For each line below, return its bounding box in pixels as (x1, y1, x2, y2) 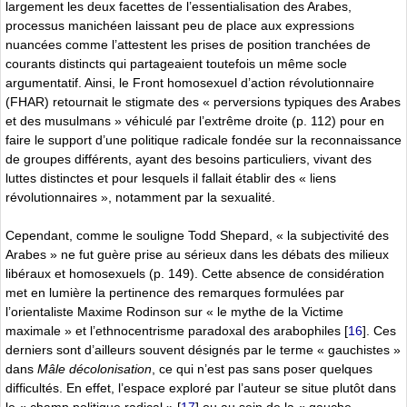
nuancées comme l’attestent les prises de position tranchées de (5, 36, 371, 52)
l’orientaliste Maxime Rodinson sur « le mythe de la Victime (5, 303, 343, 319)
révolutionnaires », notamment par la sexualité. (5, 189, 275, 204)
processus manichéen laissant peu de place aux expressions (5, 17, 354, 33)
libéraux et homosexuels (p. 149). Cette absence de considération (5, 265, 384, 281)
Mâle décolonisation (37, 361, 152, 376)
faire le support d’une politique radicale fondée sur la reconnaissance (5, 132, 402, 147)
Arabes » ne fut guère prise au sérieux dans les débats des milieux (5, 246, 389, 262)
